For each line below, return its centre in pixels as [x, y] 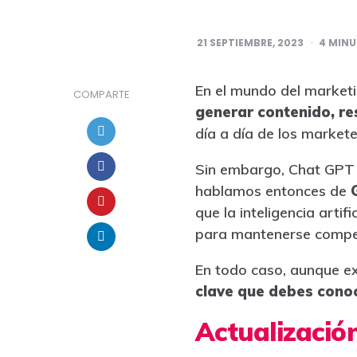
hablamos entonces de [273, 190]
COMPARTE [101, 94]
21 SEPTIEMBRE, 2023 [250, 42]
